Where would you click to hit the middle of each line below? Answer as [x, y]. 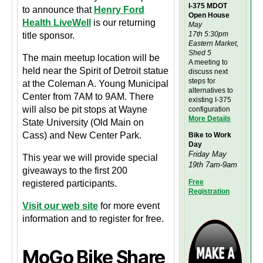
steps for [202, 81]
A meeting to [208, 63]
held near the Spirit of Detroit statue [95, 71]
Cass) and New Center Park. [82, 136]
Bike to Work [210, 135]
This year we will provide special [90, 158]
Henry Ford [119, 10]
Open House [209, 16]
